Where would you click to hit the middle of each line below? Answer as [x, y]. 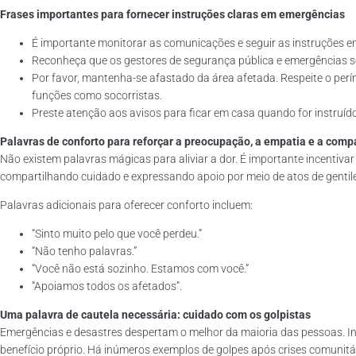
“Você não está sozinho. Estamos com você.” [141, 269]
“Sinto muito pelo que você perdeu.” [117, 234]
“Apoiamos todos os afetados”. [108, 286]
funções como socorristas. [98, 96]
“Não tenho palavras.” [84, 252]
